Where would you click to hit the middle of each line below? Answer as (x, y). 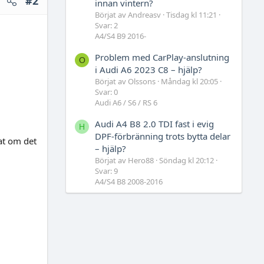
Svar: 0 (106, 92)
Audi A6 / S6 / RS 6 (126, 102)
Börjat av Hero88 (124, 161)
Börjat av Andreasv (128, 14)
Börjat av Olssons (125, 81)
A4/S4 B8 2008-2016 (129, 182)
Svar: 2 (106, 25)
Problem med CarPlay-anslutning (162, 57)
